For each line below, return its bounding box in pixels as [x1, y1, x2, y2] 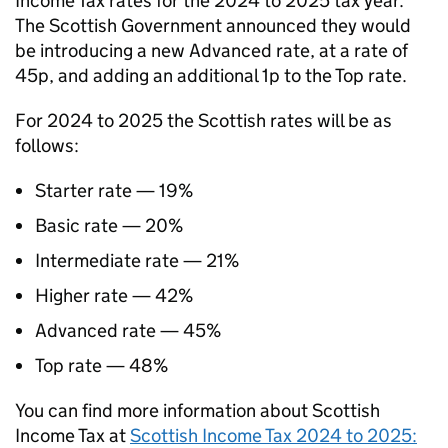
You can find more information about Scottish [15, 399, 380, 422]
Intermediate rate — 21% [35, 249, 239, 272]
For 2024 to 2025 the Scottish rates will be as [15, 109, 392, 132]
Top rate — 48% [35, 354, 168, 377]
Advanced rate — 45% [35, 319, 221, 342]
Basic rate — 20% [35, 214, 183, 237]
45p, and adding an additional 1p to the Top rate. [15, 64, 407, 87]
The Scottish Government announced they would [15, 14, 411, 37]
